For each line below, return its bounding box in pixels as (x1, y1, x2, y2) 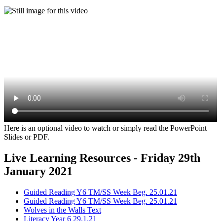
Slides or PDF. (4, 133, 49, 142)
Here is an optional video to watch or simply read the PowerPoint (4, 124, 207, 133)
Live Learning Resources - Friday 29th (4, 151, 200, 165)
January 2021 (4, 165, 73, 178)
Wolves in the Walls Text (24, 206, 101, 215)
